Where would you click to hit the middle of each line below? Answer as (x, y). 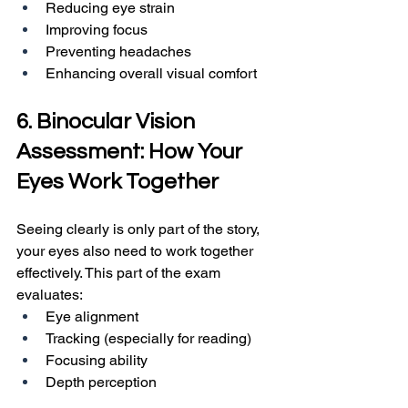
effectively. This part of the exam (120, 273)
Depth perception (101, 382)
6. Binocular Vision (108, 122)
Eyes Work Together (117, 182)
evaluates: (50, 295)
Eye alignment (92, 317)
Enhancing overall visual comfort (151, 74)
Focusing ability (97, 361)
